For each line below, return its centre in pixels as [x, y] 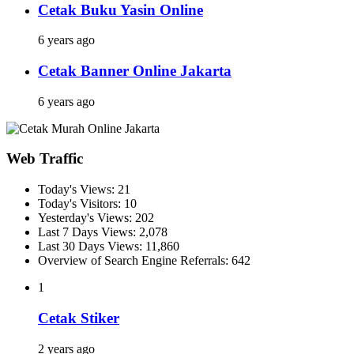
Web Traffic [45, 159]
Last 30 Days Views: [92, 247]
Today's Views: [78, 190]
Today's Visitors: [81, 204]
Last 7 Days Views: [88, 232]
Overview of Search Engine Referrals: [135, 261]
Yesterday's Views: [87, 218]
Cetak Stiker [79, 318]
